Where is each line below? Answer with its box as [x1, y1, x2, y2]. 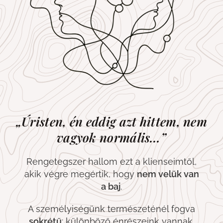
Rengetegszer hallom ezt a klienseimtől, [26, 156, 197, 167]
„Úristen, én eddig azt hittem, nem [15, 113, 208, 130]
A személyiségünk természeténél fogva [28, 204, 195, 215]
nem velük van [136, 169, 199, 180]
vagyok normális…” [56, 129, 167, 146]
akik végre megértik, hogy [24, 169, 137, 180]
